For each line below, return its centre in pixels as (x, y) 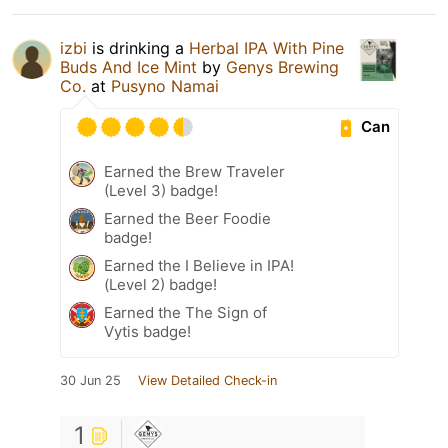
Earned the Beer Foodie (187, 218)
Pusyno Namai (165, 85)
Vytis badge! (147, 331)
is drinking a (138, 47)
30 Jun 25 (90, 380)
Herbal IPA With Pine (266, 47)
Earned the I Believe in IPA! (199, 265)
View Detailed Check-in (207, 380)
